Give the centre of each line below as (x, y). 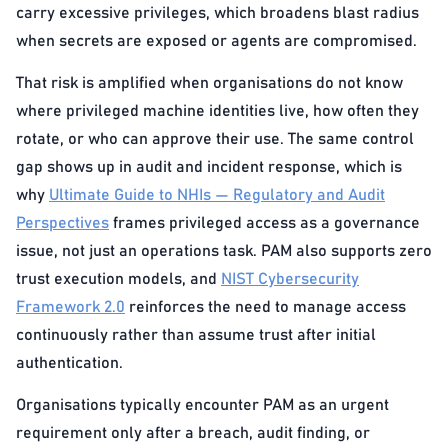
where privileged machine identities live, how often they (217, 111)
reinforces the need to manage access (265, 307)
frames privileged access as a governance (264, 223)
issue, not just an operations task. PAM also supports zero (224, 251)
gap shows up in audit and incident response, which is (209, 167)
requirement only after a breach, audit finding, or (193, 433)
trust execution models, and (118, 279)
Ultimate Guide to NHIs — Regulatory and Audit (217, 195)
